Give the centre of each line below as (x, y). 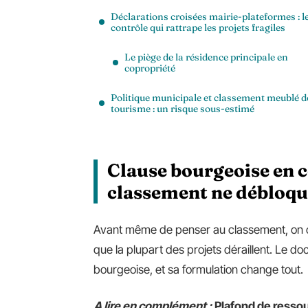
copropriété (150, 68)
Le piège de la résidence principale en (206, 57)
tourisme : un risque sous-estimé (183, 109)
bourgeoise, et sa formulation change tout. (198, 269)
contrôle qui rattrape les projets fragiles (198, 27)
